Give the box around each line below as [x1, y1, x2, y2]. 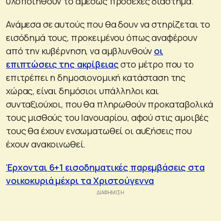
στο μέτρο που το [118, 58, 194, 70]
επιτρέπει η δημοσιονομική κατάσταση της [6, 71, 186, 83]
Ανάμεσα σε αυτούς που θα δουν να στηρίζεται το [6, 18, 211, 30]
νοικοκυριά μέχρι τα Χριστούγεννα [6, 174, 154, 186]
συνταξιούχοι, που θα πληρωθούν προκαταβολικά [6, 98, 213, 110]
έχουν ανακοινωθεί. [6, 138, 86, 150]
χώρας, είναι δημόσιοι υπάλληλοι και [6, 84, 159, 97]
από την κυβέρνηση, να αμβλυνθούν [6, 44, 154, 57]
